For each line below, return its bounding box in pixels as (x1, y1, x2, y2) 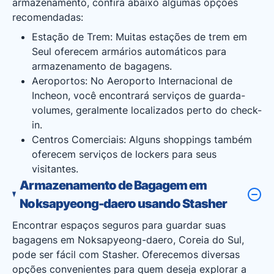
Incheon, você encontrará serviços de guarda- (32, 89, 245, 102)
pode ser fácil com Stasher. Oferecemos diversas (12, 248, 240, 261)
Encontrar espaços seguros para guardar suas (12, 219, 226, 231)
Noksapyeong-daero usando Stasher (20, 196, 227, 211)
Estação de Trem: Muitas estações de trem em (32, 31, 247, 43)
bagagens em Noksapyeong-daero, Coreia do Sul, (12, 234, 244, 246)
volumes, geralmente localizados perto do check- (32, 104, 262, 116)
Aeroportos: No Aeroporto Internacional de (32, 75, 232, 87)
